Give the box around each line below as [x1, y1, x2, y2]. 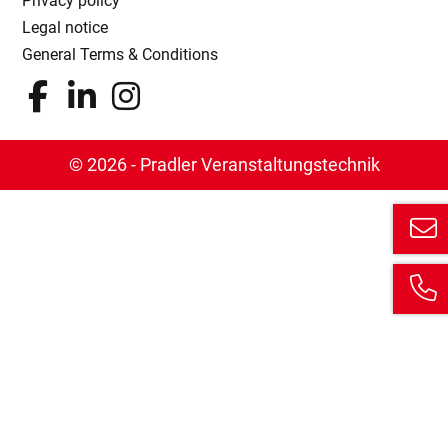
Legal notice [22, 17, 109, 37]
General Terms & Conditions [22, 44, 219, 64]
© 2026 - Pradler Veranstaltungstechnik [68, 154, 380, 175]
